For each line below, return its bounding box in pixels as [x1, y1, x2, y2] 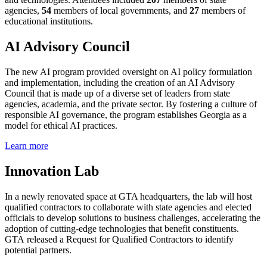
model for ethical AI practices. [5, 120, 120, 131]
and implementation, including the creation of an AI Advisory [5, 77, 235, 88]
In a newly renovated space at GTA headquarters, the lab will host [5, 191, 252, 201]
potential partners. [5, 244, 72, 255]
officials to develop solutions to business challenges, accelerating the [5, 212, 260, 223]
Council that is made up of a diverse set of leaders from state [5, 88, 230, 99]
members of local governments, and [51, 5, 190, 16]
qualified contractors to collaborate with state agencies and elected [5, 201, 252, 212]
